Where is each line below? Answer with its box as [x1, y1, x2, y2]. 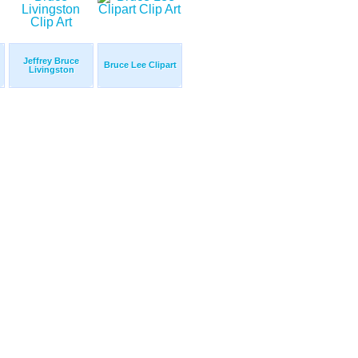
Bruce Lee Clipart [103, 60, 177, 70]
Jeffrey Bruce [23, 56, 79, 66]
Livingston [28, 65, 74, 75]
